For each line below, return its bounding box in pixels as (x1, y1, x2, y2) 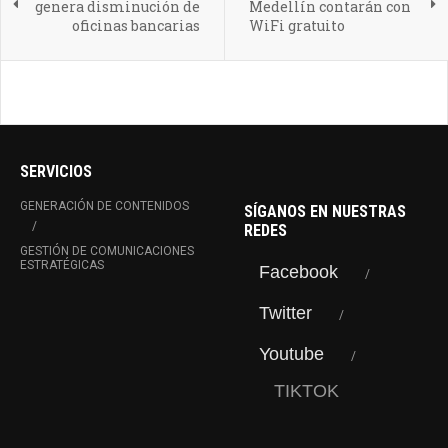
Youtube (259, 344, 324, 365)
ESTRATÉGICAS (20, 258, 104, 273)
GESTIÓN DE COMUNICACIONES (20, 244, 194, 259)
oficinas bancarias (71, 16, 200, 36)
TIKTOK (274, 381, 339, 402)
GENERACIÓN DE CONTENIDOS (20, 199, 189, 214)
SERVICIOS (20, 162, 92, 182)
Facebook (259, 262, 338, 283)
